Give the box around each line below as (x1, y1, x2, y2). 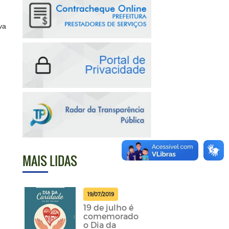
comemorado (83, 211, 139, 221)
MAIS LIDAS (22, 151, 77, 170)
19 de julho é (83, 202, 133, 213)
